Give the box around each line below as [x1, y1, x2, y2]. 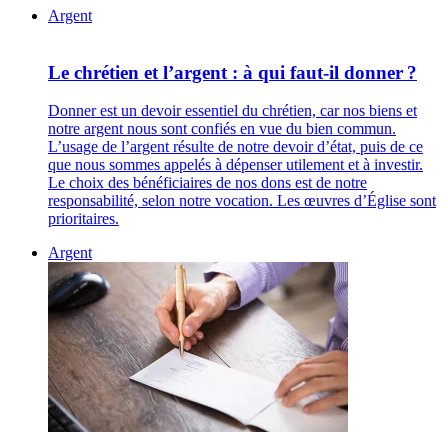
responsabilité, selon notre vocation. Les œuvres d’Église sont [48, 192, 436, 210]
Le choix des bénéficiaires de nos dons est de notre [48, 174, 367, 192]
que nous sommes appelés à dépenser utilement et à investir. [48, 156, 423, 174]
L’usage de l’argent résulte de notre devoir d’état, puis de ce [48, 138, 423, 156]
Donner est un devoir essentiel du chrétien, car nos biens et [48, 102, 417, 120]
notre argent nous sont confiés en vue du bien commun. [48, 120, 396, 138]
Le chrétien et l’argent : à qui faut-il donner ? [48, 61, 417, 83]
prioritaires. [48, 210, 119, 228]
